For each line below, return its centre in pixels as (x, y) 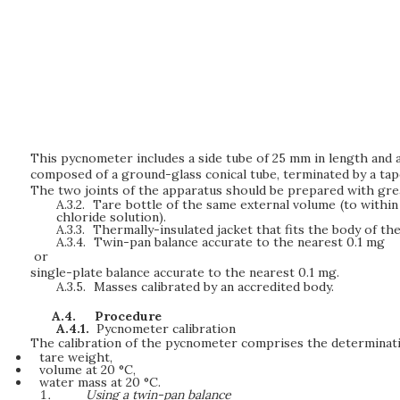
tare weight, (75, 357)
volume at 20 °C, (87, 369)
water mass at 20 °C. (100, 382)
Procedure (128, 316)
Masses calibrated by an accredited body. (214, 287)
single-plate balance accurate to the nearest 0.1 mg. (185, 273)
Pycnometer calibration (167, 328)
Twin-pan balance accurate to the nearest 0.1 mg (240, 242)
